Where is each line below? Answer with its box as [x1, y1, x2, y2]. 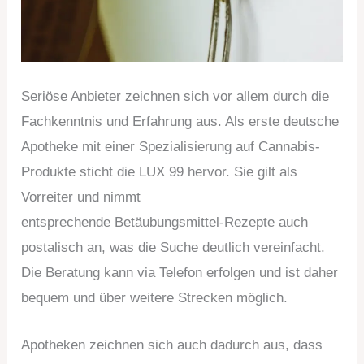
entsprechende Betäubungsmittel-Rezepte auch [21, 214, 309, 230]
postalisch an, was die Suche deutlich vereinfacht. [21, 239, 326, 255]
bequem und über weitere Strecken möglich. [21, 289, 288, 305]
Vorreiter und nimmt [21, 188, 141, 205]
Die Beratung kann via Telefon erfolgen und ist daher [21, 264, 339, 280]
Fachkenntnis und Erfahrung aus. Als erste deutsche [21, 113, 340, 129]
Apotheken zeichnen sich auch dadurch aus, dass [21, 337, 323, 353]
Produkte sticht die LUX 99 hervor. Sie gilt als [21, 163, 298, 180]
